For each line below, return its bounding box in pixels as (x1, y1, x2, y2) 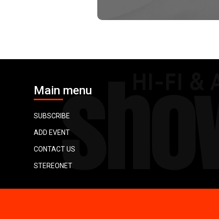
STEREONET (34, 162, 72, 170)
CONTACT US (34, 145, 75, 153)
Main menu (34, 84, 92, 98)
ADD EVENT (34, 129, 70, 137)
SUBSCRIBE (34, 112, 70, 120)
